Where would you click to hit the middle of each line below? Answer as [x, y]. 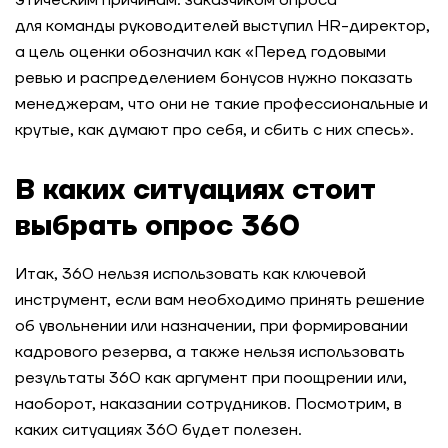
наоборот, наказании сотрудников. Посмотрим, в [208, 404]
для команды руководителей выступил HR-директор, [222, 26]
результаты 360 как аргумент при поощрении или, [211, 378]
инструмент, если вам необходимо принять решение [220, 300]
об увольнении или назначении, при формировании [211, 326]
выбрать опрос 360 [157, 226]
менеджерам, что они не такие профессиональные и [221, 104]
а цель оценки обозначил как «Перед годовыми [200, 52]
